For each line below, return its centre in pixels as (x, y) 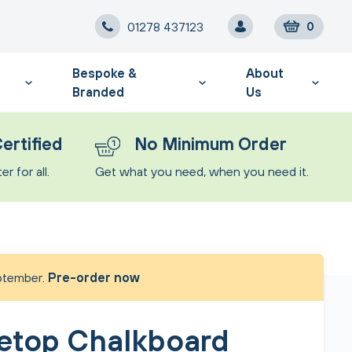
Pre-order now (93, 277)
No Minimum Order (210, 144)
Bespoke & (105, 73)
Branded (99, 92)
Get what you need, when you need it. (202, 171)
